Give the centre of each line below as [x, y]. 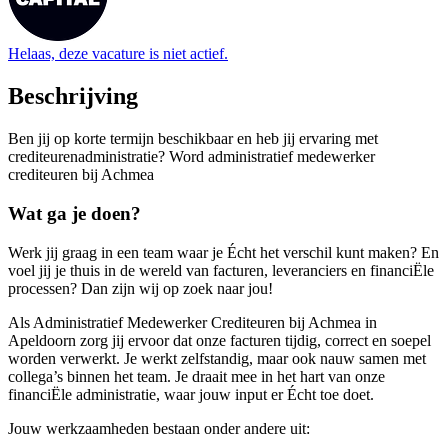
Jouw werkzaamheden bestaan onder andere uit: [159, 428]
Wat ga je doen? [74, 213]
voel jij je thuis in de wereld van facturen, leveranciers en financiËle [221, 270]
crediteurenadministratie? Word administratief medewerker [191, 157]
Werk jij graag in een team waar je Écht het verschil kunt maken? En [223, 252]
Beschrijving [73, 96]
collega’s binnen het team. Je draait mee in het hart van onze [196, 376]
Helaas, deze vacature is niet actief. [118, 54]
